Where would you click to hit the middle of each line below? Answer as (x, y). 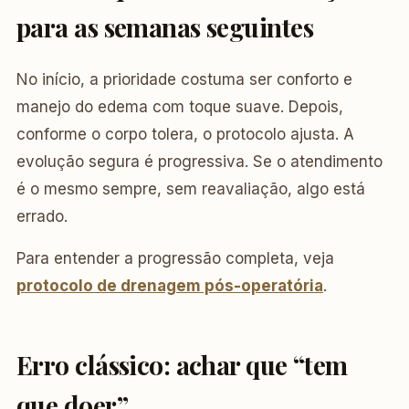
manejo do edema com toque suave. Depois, (180, 107)
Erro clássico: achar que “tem (182, 365)
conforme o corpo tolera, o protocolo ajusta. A (185, 134)
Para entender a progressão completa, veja (175, 258)
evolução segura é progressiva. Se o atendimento (199, 162)
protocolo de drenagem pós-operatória (170, 286)
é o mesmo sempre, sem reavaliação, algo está (191, 189)
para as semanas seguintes (165, 27)
